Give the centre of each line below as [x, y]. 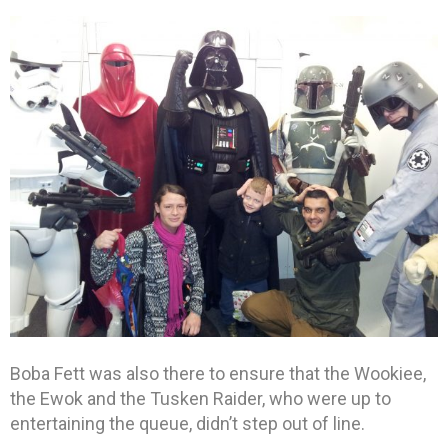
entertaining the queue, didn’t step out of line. [187, 424]
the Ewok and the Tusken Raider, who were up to [200, 399]
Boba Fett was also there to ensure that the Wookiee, [218, 374]
